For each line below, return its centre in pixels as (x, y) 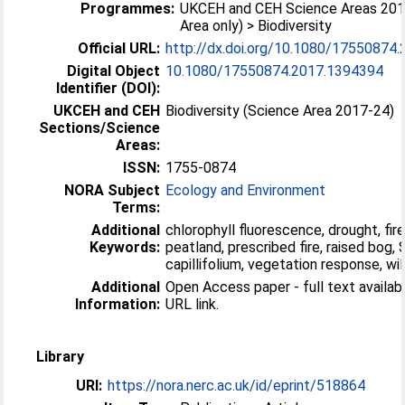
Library (61, 356)
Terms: (137, 207)
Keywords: (125, 247)
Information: (118, 304)
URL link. (193, 304)
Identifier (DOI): (108, 88)
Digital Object (114, 71)
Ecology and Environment (246, 190)
